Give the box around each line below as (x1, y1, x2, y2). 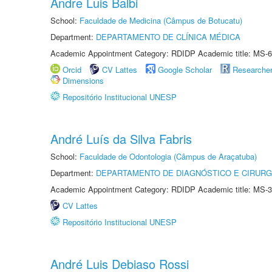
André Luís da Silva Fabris (50, 130, 192, 148)
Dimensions (63, 75, 104, 86)
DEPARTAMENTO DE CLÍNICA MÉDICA (96, 31, 240, 42)
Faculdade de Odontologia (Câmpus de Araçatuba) (80, 151, 257, 162)
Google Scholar (158, 64, 212, 75)
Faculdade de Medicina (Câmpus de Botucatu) (80, 15, 242, 26)
